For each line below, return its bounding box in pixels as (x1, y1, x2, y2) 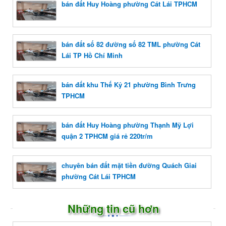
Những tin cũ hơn (67, 200, 159, 216)
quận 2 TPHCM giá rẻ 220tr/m (62, 131, 153, 141)
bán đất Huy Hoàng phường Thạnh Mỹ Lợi (62, 120, 194, 130)
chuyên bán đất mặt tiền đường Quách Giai (62, 160, 197, 170)
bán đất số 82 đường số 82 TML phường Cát (62, 39, 200, 49)
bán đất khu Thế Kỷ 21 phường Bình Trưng (62, 79, 196, 89)
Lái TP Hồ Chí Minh (62, 50, 123, 60)
